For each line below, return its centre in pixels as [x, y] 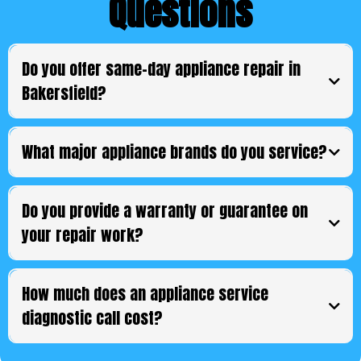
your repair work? [82, 234]
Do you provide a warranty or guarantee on [164, 210]
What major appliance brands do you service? [174, 151]
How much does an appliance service [145, 293]
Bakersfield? [64, 93]
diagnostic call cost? [92, 317]
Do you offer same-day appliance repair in [161, 68]
